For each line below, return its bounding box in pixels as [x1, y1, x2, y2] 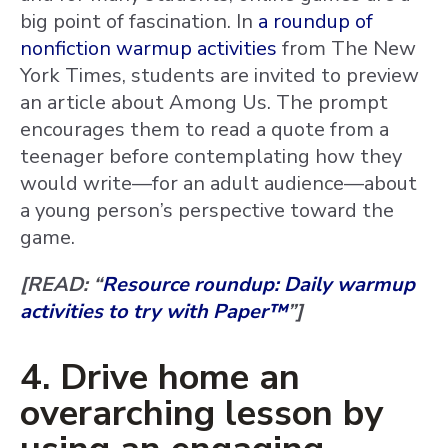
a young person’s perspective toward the [20, 197, 394, 224]
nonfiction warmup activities [20, 35, 277, 62]
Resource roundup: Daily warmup [102, 271, 415, 298]
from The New [277, 35, 416, 62]
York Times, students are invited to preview [20, 62, 419, 89]
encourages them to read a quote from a [20, 116, 389, 143]
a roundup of [258, 8, 373, 35]
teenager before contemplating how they [20, 143, 402, 170]
